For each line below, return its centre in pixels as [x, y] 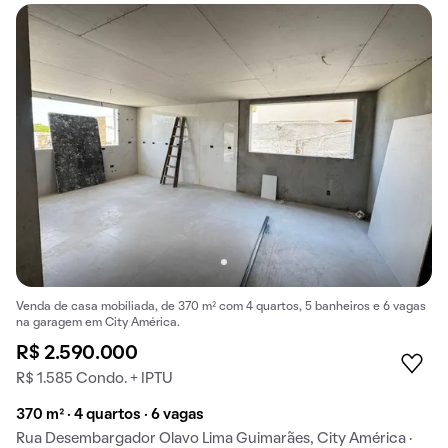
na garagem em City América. [98, 323]
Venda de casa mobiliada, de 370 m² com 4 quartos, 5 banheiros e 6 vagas [221, 307]
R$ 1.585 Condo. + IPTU [94, 379]
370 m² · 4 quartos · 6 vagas [110, 415]
